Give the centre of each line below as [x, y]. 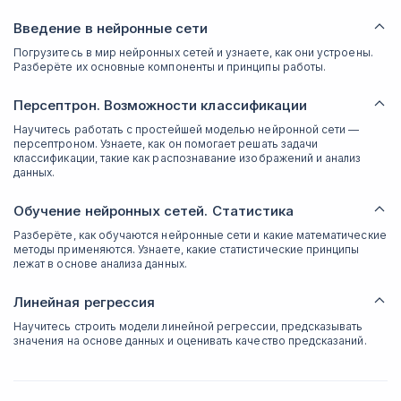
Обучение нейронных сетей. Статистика [154, 211]
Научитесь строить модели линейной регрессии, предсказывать [188, 326]
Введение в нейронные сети [111, 28]
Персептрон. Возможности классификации [161, 105]
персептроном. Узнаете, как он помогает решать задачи [166, 144]
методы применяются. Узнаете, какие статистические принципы [187, 249]
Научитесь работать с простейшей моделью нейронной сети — [187, 129]
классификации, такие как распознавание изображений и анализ [188, 158]
